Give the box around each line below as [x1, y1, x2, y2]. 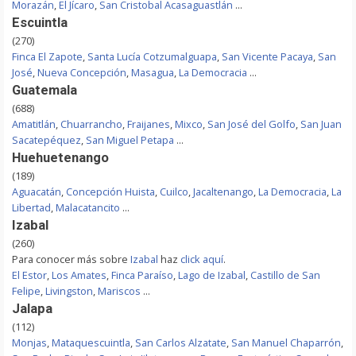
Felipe [12, 284, 41, 298]
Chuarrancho [60, 117, 122, 131]
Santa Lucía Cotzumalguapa [87, 49, 217, 64]
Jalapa [12, 301, 52, 316]
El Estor [12, 268, 47, 282]
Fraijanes [127, 117, 170, 131]
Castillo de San [250, 268, 320, 282]
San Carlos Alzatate [135, 335, 226, 350]
